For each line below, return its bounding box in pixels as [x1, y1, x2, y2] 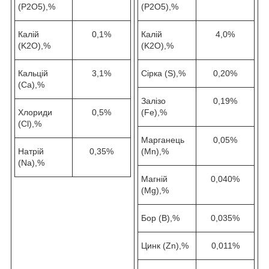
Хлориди [18, 107, 52, 118]
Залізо [141, 96, 166, 106]
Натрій [18, 147, 44, 157]
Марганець [141, 135, 184, 145]
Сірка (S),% [141, 68, 186, 79]
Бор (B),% [141, 213, 180, 223]
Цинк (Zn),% [141, 241, 189, 251]
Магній [141, 174, 168, 184]
